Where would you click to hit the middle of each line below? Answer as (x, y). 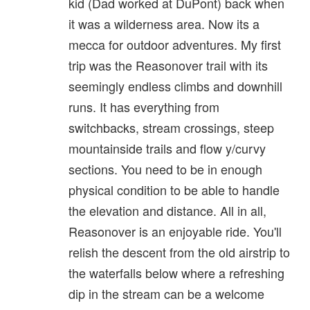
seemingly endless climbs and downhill (175, 86)
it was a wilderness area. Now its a (164, 24)
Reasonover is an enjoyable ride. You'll (175, 231)
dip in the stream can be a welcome (166, 294)
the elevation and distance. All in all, (167, 211)
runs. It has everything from (144, 107)
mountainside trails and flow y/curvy (167, 148)
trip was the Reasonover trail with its (168, 65)
